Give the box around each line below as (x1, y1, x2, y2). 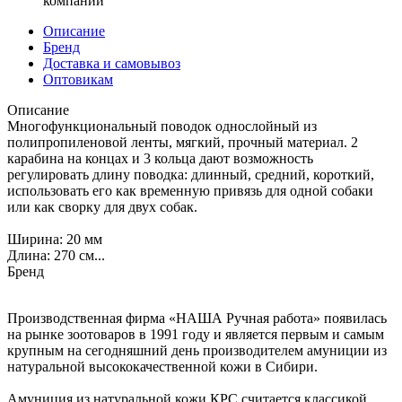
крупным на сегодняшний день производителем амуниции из (7, 342, 387, 358)
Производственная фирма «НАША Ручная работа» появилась (7, 310, 387, 326)
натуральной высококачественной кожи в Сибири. (7, 358, 318, 374)
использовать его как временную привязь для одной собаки (7, 182, 373, 198)
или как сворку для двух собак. (7, 198, 197, 214)
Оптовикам (43, 71, 113, 87)
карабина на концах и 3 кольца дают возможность (7, 150, 313, 166)
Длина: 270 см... (7, 247, 105, 263)
